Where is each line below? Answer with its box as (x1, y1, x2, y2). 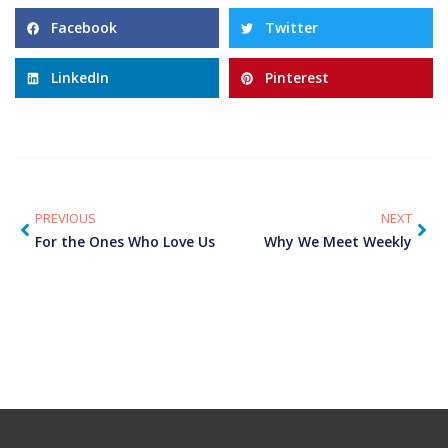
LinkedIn (51, 68, 109, 88)
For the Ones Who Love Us (35, 232, 215, 252)
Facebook (51, 18, 117, 38)
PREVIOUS (35, 209, 96, 228)
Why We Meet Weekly (264, 232, 412, 252)
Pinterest (265, 68, 329, 88)
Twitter (265, 18, 318, 38)
